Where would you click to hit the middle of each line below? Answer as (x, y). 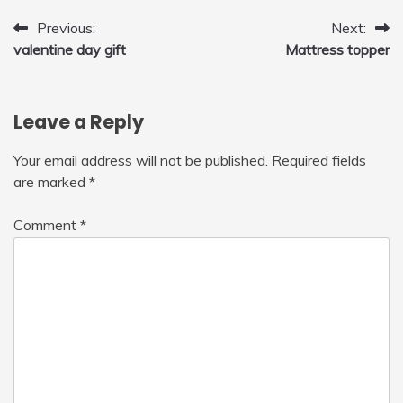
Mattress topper (337, 49)
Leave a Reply (79, 121)
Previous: (66, 27)
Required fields (319, 160)
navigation (75, 64)
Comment (47, 224)
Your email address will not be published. (141, 160)
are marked (51, 181)
